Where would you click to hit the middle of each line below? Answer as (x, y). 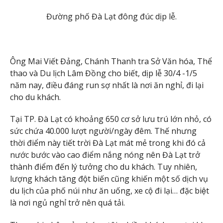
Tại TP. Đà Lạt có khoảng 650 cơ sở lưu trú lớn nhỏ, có (111, 119)
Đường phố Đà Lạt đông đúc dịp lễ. (111, 16)
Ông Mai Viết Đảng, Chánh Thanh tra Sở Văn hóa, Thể (111, 61)
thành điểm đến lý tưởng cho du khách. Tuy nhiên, (104, 167)
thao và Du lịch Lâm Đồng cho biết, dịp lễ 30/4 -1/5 (104, 73)
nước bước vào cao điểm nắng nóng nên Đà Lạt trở (105, 155)
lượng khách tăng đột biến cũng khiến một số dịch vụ (109, 179)
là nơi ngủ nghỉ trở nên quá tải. (67, 203)
